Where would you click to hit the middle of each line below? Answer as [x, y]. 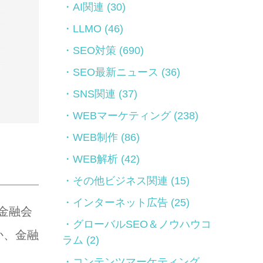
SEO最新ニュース [116, 72]
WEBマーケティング [122, 116]
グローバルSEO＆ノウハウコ [142, 224]
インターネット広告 [120, 203]
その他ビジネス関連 [120, 181]
